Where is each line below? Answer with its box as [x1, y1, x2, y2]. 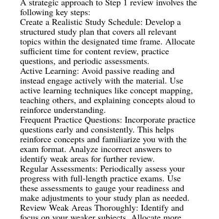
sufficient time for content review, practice [20, 44, 170, 57]
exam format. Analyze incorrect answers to [20, 142, 172, 154]
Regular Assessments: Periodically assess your [20, 162, 185, 174]
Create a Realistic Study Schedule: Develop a [20, 15, 181, 27]
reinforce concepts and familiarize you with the [20, 132, 187, 145]
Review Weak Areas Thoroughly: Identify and [20, 201, 184, 213]
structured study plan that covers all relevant [20, 25, 177, 37]
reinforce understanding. [20, 103, 107, 115]
